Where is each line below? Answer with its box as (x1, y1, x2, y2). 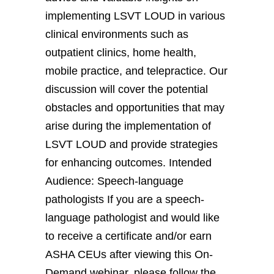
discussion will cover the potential (45, 83, 208, 95)
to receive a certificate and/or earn (45, 229, 212, 242)
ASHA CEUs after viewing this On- (45, 248, 213, 261)
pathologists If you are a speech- (45, 193, 204, 206)
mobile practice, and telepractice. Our (45, 64, 228, 77)
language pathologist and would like (45, 211, 220, 224)
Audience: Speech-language (45, 174, 183, 187)
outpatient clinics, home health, (45, 46, 196, 59)
